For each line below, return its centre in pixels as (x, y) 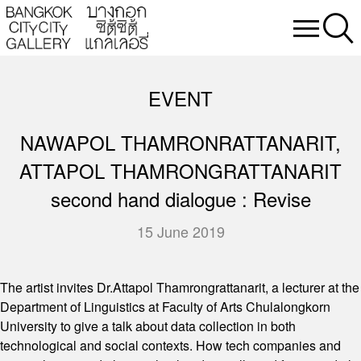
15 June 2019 (180, 231)
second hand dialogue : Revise (180, 199)
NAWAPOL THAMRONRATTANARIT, (180, 142)
